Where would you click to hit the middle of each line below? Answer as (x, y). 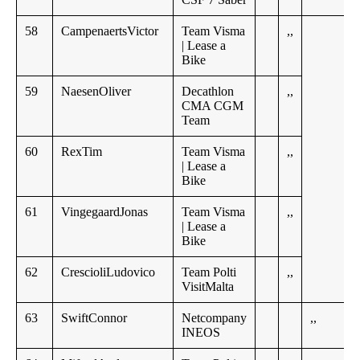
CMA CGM (213, 106)
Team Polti (209, 272)
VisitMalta (208, 287)
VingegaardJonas (104, 212)
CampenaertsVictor (110, 31)
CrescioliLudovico (108, 272)
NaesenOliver (96, 92)
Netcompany (214, 318)
